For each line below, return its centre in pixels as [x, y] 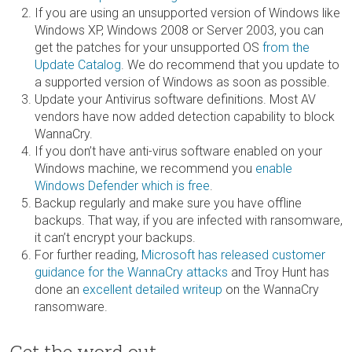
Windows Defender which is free [122, 185]
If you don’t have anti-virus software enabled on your [178, 151]
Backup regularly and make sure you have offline [168, 203]
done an [59, 289]
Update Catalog [78, 64]
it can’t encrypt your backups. [115, 237]
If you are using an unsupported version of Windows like [187, 13]
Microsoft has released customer [233, 255]
